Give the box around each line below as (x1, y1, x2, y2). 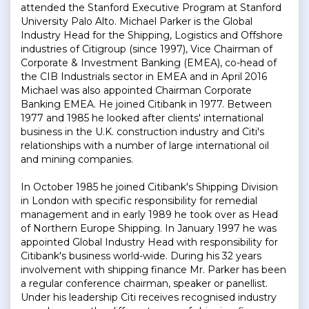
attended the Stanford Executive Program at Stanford (21, 1, 281, 14)
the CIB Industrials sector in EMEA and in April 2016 (21, 70, 267, 83)
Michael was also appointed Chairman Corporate (21, 84, 252, 97)
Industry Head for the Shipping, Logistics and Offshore (21, 29, 283, 42)
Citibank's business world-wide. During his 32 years (21, 250, 261, 263)
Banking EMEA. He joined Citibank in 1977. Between (21, 98, 272, 111)
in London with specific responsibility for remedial (21, 195, 257, 208)
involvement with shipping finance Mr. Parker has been (21, 263, 286, 277)
